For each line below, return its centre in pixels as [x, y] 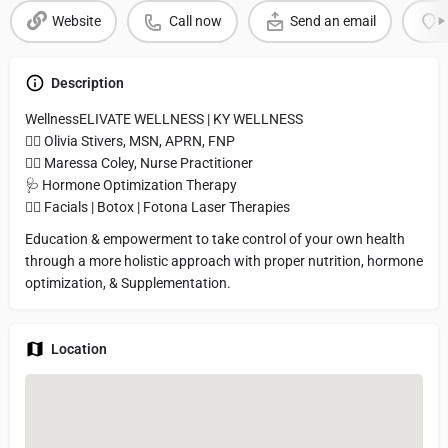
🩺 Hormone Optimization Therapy [131, 184]
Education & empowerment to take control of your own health [215, 238]
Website [76, 21]
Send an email [332, 21]
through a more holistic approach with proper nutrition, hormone [224, 260]
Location [79, 348]
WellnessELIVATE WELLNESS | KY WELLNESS [164, 118]
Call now [195, 21]
